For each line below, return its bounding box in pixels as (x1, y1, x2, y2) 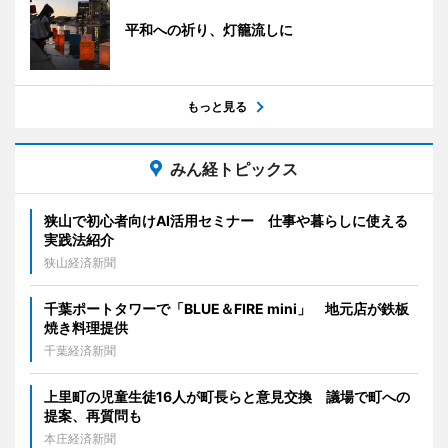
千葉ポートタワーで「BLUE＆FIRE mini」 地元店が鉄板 (44, 300, 409, 318)
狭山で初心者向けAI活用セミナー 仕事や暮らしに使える (44, 212, 408, 230)
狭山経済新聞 (44, 255, 116, 271)
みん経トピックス (170, 159, 298, 180)
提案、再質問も (44, 407, 142, 425)
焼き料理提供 (44, 319, 128, 337)
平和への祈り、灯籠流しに (125, 21, 293, 39)
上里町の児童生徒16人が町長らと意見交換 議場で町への (44, 388, 410, 406)
